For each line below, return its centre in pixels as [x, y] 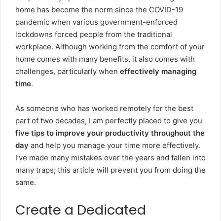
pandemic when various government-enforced [96, 22]
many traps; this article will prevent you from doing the [110, 170]
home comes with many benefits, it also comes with [105, 59]
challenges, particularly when [68, 71]
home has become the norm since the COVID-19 [99, 10]
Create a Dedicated [81, 210]
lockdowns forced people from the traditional [94, 34]
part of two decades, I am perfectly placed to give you [109, 121]
